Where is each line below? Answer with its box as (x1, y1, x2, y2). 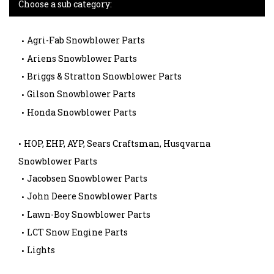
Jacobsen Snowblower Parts (27, 172, 147, 185)
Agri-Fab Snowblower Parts (27, 34, 145, 46)
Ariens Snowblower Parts (27, 52, 137, 64)
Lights (27, 244, 55, 256)
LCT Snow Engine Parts (27, 226, 128, 239)
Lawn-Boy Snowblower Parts (27, 208, 150, 220)
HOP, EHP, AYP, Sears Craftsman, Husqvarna (24, 137, 210, 149)
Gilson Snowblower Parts (27, 88, 136, 100)
